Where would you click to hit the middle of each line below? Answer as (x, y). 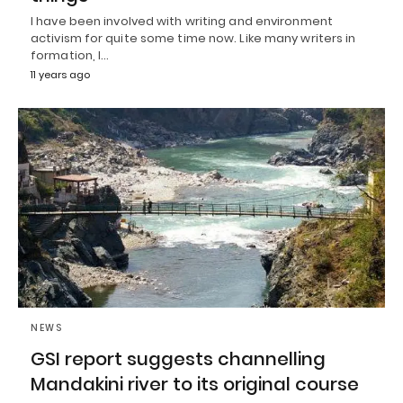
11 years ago (60, 75)
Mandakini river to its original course (195, 384)
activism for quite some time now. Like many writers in (193, 39)
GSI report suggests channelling (178, 358)
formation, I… (70, 56)
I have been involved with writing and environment (182, 22)
